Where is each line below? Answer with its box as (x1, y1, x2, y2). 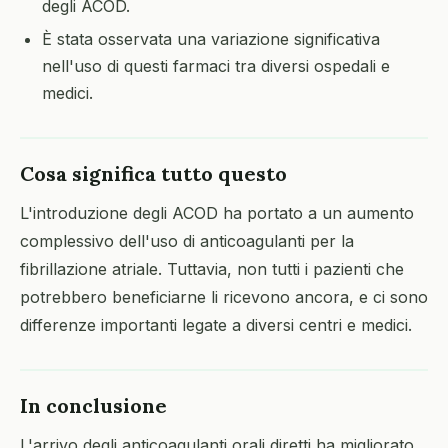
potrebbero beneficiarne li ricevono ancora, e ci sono (20, 287, 428, 307)
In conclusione (20, 393, 167, 418)
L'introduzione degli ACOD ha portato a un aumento (20, 203, 414, 223)
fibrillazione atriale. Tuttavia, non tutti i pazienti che (20, 259, 404, 279)
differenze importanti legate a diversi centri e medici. (20, 315, 412, 335)
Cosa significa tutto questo (20, 161, 287, 186)
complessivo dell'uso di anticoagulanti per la (20, 231, 354, 251)
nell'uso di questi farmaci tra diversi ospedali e (42, 56, 390, 76)
